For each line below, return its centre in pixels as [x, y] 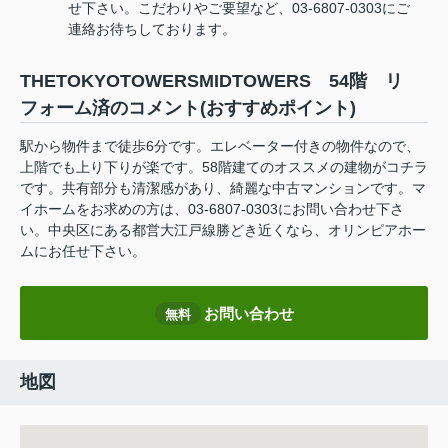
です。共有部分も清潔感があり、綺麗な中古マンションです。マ [223, 188]
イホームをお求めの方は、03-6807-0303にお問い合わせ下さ [212, 209]
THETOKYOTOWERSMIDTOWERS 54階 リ [220, 81]
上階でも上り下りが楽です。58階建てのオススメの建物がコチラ [224, 167]
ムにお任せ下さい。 [83, 251]
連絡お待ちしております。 [152, 29]
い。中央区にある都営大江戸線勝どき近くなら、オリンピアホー [223, 230]
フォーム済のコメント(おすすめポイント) [188, 108]
